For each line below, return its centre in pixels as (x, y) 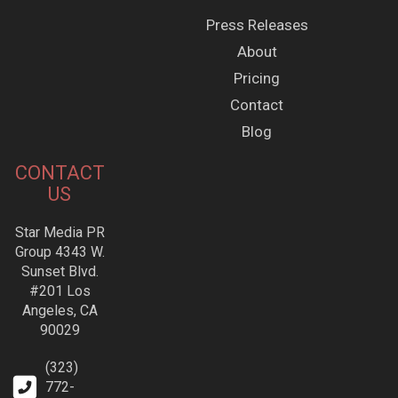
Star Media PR (60, 233)
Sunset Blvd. (60, 272)
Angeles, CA (60, 311)
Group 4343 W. (60, 252)
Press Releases (257, 25)
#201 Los (60, 291)
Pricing (257, 79)
